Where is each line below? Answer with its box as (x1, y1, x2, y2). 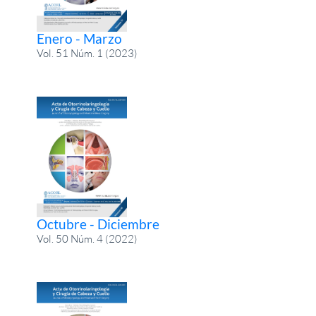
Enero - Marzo (37, 30, 123, 47)
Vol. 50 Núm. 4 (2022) (37, 231, 138, 245)
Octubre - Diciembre (37, 215, 160, 232)
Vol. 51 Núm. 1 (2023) (37, 47, 138, 61)
